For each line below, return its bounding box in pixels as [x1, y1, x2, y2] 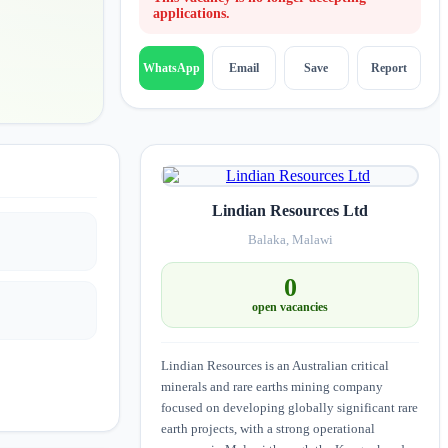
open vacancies [252, 299, 328, 314]
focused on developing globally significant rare [161, 399, 418, 415]
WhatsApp [142, 62, 200, 75]
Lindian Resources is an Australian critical [161, 357, 389, 373]
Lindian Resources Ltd [212, 202, 368, 220]
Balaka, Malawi [247, 232, 333, 247]
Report [370, 60, 407, 75]
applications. [153, 6, 230, 22]
